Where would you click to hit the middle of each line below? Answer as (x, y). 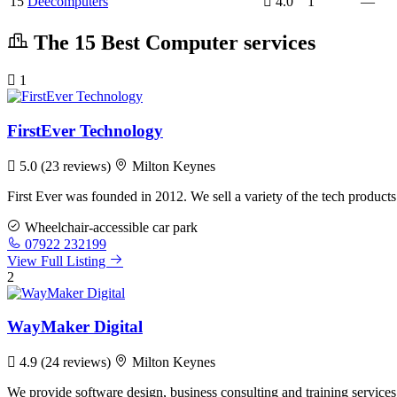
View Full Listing (58, 261)
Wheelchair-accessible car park (109, 227)
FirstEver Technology (85, 130)
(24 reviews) (78, 362)
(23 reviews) (78, 166)
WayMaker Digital (75, 327)
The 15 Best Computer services (172, 43)
